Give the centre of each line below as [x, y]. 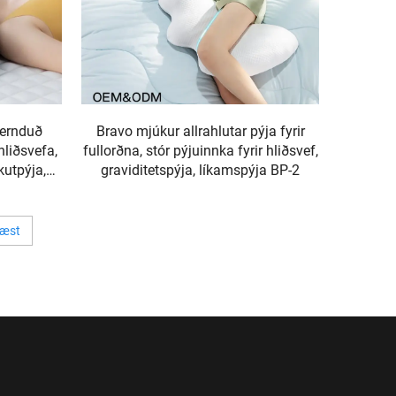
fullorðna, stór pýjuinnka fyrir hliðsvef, [200, 150]
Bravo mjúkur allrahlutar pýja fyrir [200, 131]
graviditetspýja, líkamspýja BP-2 [201, 170]
